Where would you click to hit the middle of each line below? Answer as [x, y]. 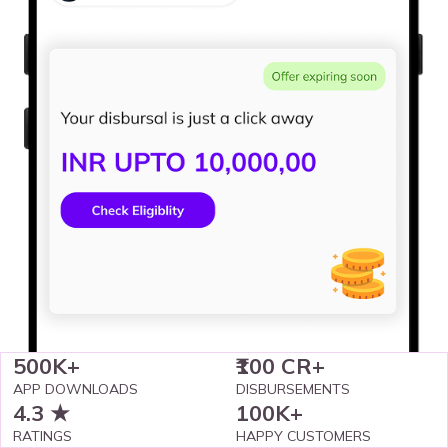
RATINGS [42, 435]
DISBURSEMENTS [293, 388]
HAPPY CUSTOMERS [303, 435]
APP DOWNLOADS [75, 388]
